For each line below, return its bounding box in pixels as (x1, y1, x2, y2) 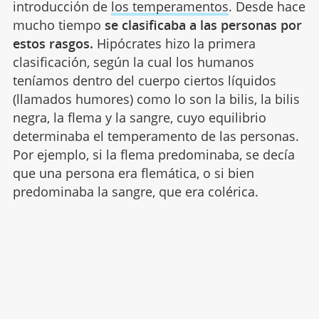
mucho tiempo (12, 16, 105, 33)
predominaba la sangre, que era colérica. (12, 182, 258, 200)
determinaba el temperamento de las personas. (12, 127, 299, 145)
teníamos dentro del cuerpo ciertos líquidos (12, 71, 276, 89)
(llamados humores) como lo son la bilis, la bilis (12, 90, 300, 108)
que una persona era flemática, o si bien (12, 164, 254, 182)
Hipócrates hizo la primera (93, 34, 256, 52)
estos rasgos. (12, 34, 93, 52)
